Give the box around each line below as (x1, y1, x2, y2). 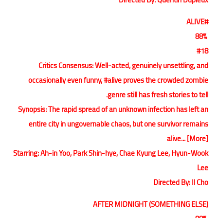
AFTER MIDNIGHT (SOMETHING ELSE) (93, 197, 208, 211)
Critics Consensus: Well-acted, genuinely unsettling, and (38, 58, 208, 73)
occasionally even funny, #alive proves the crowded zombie (28, 73, 208, 87)
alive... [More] (167, 131, 208, 145)
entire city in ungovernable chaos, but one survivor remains (29, 116, 208, 131)
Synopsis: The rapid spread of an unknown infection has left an (18, 102, 208, 116)
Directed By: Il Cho (153, 175, 208, 189)
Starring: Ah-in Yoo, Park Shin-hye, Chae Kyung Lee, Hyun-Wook (13, 145, 208, 160)
